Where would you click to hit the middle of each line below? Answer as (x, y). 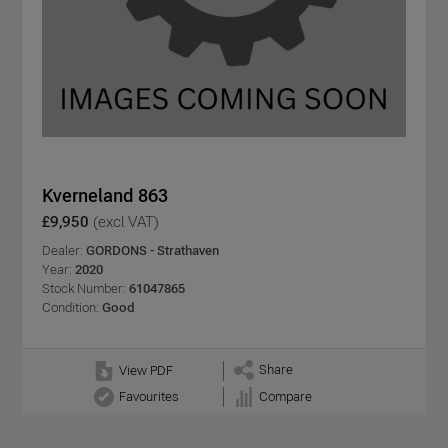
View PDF (145, 371)
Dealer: (64, 251)
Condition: (70, 308)
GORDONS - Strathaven (152, 251)
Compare (285, 397)
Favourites (148, 397)
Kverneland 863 (105, 196)
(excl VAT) (126, 222)
